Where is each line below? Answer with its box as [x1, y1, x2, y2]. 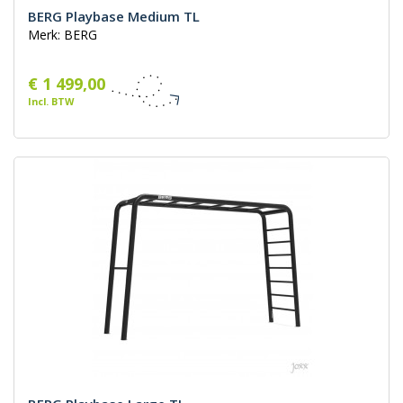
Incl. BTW [28, 94, 74, 109]
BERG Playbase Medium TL [28, 7, 200, 26]
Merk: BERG [28, 26, 97, 44]
